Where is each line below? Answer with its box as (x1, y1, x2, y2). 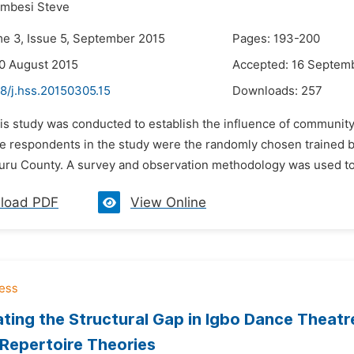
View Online (130, 194, 206, 210)
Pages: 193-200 (232, 32, 320, 46)
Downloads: (232, 84, 301, 98)
